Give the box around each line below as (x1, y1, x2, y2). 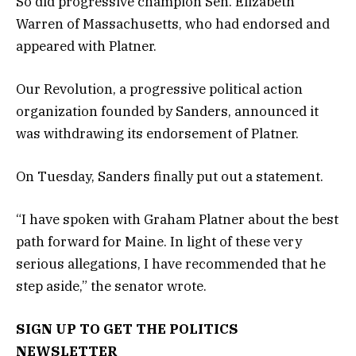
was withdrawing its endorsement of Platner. (16, 124, 299, 142)
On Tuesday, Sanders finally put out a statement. (16, 168, 323, 186)
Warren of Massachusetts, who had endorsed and (16, 14, 330, 33)
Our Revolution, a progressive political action (16, 79, 303, 98)
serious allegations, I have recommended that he (16, 255, 326, 273)
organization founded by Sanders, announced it (16, 102, 319, 120)
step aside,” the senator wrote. (16, 277, 207, 296)
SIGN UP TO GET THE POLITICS (16, 320, 238, 339)
